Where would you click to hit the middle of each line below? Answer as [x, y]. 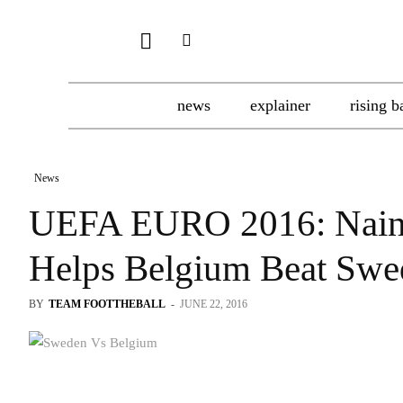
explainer [280, 105]
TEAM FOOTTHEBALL [107, 304]
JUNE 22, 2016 [214, 304]
